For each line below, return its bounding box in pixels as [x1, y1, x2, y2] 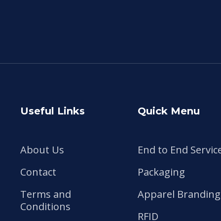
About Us [20, 143, 64, 156]
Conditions [20, 199, 71, 213]
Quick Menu [137, 105, 200, 117]
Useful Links [20, 105, 85, 117]
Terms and [20, 187, 71, 201]
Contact [20, 165, 56, 179]
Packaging [137, 165, 185, 179]
